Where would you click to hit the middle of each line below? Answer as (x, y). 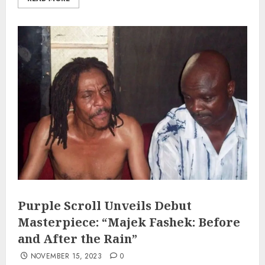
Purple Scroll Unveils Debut (105, 206)
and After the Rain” (77, 239)
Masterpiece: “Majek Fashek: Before (129, 222)
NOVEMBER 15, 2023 (66, 256)
